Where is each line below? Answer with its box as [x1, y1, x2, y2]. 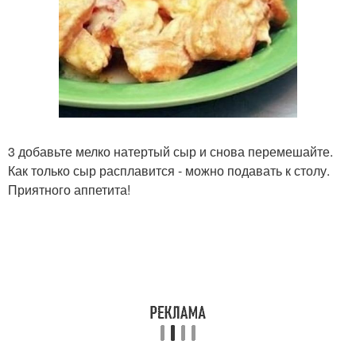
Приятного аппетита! [8, 180, 130, 199]
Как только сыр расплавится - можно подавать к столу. [8, 161, 330, 180]
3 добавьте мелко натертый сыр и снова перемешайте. [8, 142, 333, 161]
